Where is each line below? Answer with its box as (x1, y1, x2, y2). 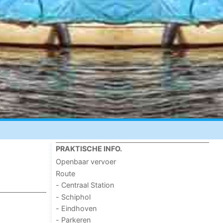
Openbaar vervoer (56, 157, 116, 166)
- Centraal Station (56, 181, 114, 190)
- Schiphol (56, 192, 91, 201)
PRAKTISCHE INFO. (56, 144, 122, 153)
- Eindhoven (56, 204, 97, 213)
